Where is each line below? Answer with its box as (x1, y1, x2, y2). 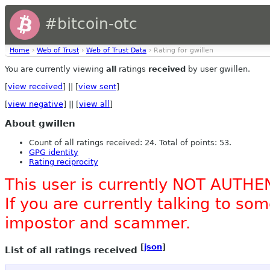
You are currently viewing (5, 64, 106, 74)
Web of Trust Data (86, 46, 146, 54)
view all (79, 99, 110, 108)
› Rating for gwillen (146, 46, 213, 54)
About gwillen (5, 118, 75, 130)
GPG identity (29, 148, 78, 157)
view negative (8, 99, 63, 108)
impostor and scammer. (5, 214, 190, 233)
